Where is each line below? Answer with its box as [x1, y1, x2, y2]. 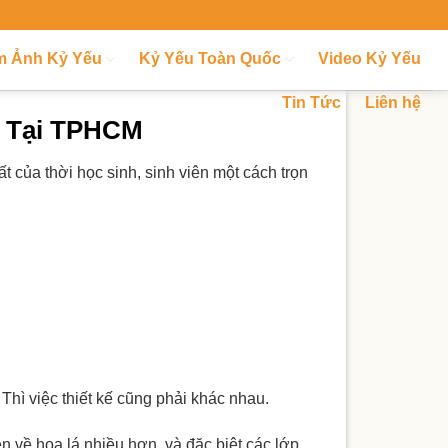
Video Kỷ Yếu [318, 50, 421, 67]
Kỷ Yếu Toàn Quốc [138, 50, 281, 67]
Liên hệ [365, 94, 421, 111]
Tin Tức [282, 94, 341, 111]
